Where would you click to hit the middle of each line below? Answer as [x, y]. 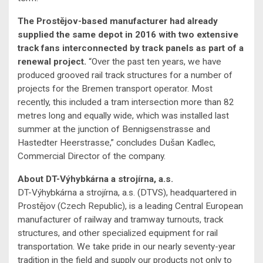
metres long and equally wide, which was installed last [123, 116]
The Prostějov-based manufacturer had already [118, 21]
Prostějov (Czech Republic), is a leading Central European [130, 206]
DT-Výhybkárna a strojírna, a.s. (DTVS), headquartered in [127, 193]
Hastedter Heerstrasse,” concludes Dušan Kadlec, [117, 143]
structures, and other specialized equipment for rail [118, 233]
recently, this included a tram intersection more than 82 [126, 102]
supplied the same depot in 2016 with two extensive [128, 35]
